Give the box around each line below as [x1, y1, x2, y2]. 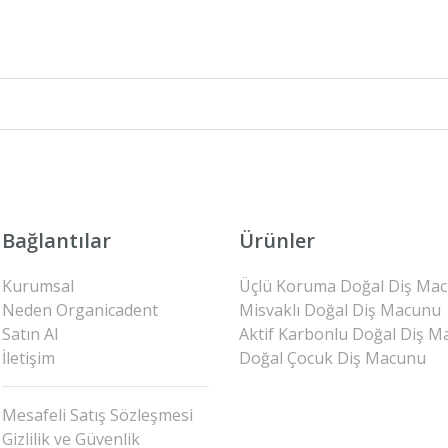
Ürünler [239, 227, 315, 254]
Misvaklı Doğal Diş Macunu [239, 299, 441, 321]
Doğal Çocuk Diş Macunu [239, 347, 426, 369]
